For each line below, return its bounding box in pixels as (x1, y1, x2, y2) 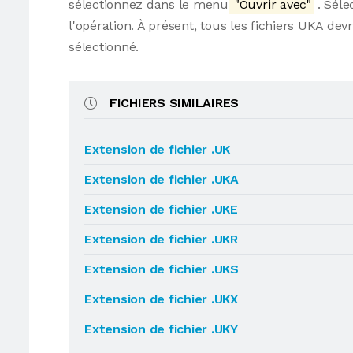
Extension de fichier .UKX (84, 292, 238, 307)
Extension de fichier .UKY (84, 321, 238, 336)
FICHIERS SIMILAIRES (109, 95, 240, 110)
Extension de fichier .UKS (84, 262, 239, 277)
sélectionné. (69, 39, 139, 54)
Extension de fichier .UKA (84, 172, 239, 187)
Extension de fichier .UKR (84, 232, 238, 247)
